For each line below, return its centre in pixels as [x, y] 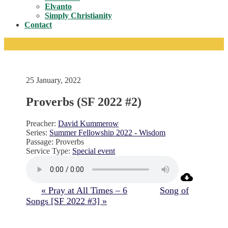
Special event [94, 151]
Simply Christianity [78, 16]
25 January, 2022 [54, 80]
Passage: [40, 141]
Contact [38, 25]
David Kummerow [89, 123]
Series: [37, 132]
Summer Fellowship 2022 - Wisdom [108, 132]
